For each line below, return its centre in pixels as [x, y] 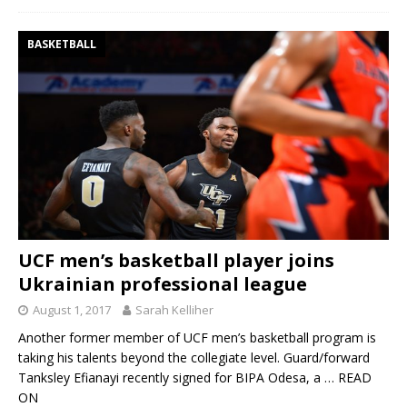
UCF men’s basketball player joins [176, 260]
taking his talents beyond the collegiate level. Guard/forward [194, 357]
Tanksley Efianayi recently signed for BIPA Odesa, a [171, 377]
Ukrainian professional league [163, 283]
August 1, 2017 [72, 309]
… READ [348, 377]
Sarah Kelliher [174, 309]
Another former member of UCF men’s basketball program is [197, 337]
